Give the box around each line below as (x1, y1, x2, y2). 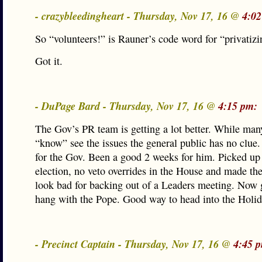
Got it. (35, 54, 63, 68)
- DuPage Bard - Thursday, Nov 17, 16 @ (35, 98, 218, 113)
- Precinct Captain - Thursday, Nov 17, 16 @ (35, 236, 233, 251)
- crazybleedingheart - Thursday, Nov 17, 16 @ (35, 8, 242, 23)
